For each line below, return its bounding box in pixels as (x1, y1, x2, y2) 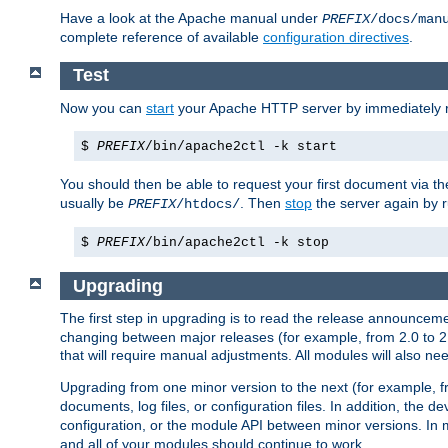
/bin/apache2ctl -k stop (145, 234, 329, 250)
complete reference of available (60, 29, 263, 46)
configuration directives (263, 29, 409, 46)
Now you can (60, 99, 146, 116)
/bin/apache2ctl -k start (145, 138, 337, 154)
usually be (60, 194, 128, 211)
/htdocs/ (176, 195, 240, 212)
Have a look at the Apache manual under (60, 10, 322, 27)
